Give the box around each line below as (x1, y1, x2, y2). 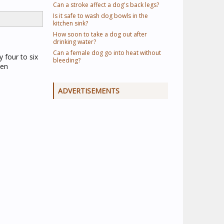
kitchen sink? (53, 19, 88, 27)
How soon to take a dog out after (53, 30, 147, 38)
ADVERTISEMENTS (58, 86, 119, 95)
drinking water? (53, 37, 96, 46)
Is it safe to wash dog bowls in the (53, 11, 148, 20)
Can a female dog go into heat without (53, 48, 161, 57)
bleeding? (53, 56, 80, 64)
